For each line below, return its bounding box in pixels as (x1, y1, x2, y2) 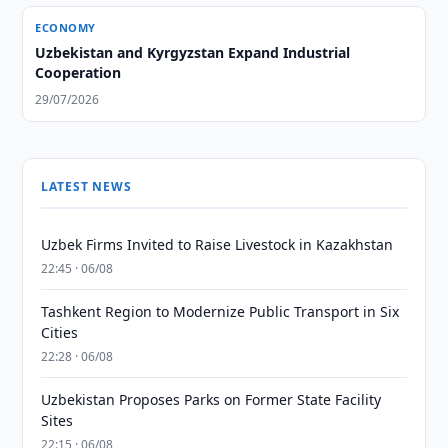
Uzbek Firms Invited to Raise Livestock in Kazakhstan (41, 235, 394, 254)
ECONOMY (35, 20, 96, 35)
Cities (41, 323, 79, 342)
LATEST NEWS (41, 178, 132, 195)
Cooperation (35, 63, 122, 82)
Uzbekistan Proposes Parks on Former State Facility (41, 390, 382, 409)
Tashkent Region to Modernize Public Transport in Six (41, 302, 400, 321)
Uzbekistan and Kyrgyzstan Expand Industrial (35, 43, 351, 62)
